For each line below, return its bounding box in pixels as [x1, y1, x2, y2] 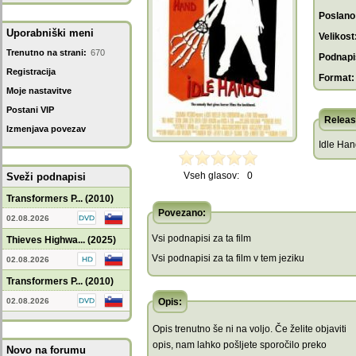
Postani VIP [6, 105, 54, 114]
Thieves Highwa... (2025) [6, 234, 116, 246]
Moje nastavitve [6, 86, 72, 95]
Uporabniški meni [6, 27, 94, 39]
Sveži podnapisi [6, 171, 86, 183]
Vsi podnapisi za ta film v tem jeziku [152, 253, 304, 264]
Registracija [6, 67, 56, 76]
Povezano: [158, 207, 206, 219]
